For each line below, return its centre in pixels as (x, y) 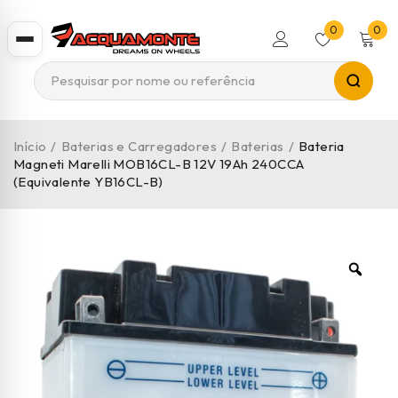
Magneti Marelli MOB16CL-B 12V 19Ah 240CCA (159, 164)
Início (30, 146)
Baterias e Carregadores (139, 146)
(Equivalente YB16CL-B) (88, 182)
